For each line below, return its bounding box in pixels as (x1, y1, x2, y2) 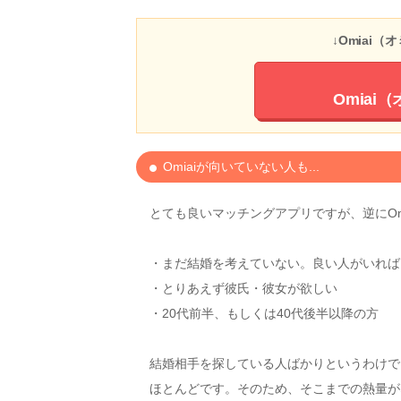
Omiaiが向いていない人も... (159, 158, 320, 174)
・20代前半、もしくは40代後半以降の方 (149, 305, 379, 320)
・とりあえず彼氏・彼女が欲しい (149, 280, 337, 295)
